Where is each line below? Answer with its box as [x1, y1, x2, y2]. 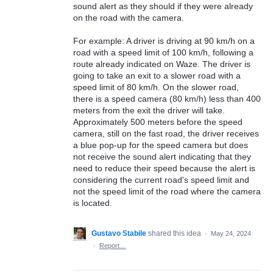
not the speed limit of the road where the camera [73, 186, 261, 197]
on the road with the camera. [73, 12, 184, 23]
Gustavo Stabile [91, 229, 146, 238]
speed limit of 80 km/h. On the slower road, [73, 82, 239, 93]
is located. [73, 198, 112, 208]
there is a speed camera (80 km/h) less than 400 [73, 94, 261, 104]
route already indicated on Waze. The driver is [73, 59, 250, 69]
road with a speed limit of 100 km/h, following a [73, 48, 253, 58]
